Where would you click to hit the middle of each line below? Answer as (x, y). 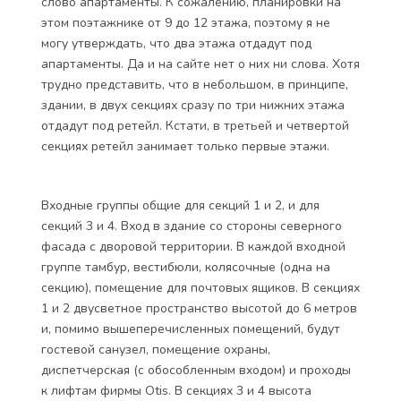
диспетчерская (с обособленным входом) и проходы (196, 370)
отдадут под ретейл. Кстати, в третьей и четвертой (195, 126)
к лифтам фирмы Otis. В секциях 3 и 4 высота (176, 391)
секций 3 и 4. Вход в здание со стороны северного (192, 226)
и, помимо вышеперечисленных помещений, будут (191, 329)
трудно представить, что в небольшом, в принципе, (195, 85)
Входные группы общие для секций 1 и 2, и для (180, 205)
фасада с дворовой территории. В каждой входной (193, 247)
